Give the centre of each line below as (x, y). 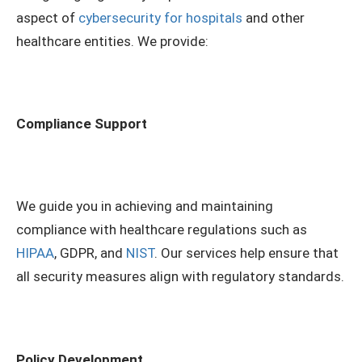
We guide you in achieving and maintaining (145, 206)
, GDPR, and (90, 253)
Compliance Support (82, 124)
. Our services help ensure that (246, 253)
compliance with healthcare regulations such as (162, 230)
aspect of (47, 18)
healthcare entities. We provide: (112, 42)
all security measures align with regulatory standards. (180, 277)
